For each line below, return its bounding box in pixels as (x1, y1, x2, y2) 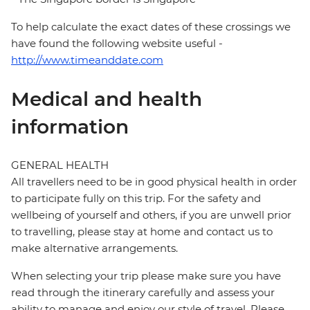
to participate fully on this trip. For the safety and (11, 192, 261, 206)
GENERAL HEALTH (11, 158, 109, 172)
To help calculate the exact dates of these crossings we (11, 20, 291, 34)
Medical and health (11, 87, 202, 111)
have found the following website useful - (11, 37, 223, 51)
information (11, 115, 129, 139)
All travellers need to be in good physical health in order (11, 175, 297, 189)
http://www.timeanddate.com (11, 53, 163, 67)
